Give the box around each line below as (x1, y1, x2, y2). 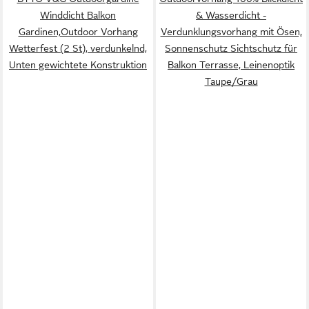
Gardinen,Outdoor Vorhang (18, 26, 138, 37)
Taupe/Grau (204, 75, 258, 87)
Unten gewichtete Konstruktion (9, 59, 147, 70)
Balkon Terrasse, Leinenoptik (168, 59, 295, 70)
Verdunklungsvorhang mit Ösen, (160, 26, 302, 37)
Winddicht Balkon (40, 9, 116, 21)
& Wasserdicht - (196, 9, 266, 21)
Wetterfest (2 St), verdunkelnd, (9, 42, 147, 54)
